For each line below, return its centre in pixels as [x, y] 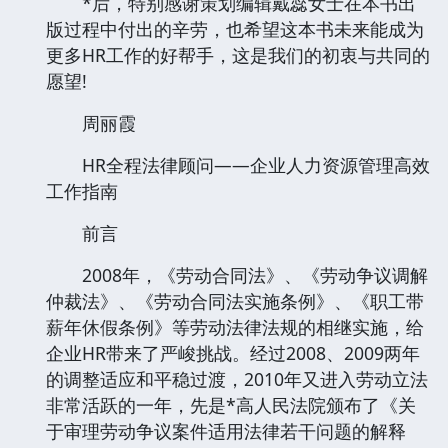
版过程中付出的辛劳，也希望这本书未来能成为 [235, 28]
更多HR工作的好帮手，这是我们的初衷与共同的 [238, 54]
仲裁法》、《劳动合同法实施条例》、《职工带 [235, 300]
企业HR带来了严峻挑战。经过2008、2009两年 [233, 352]
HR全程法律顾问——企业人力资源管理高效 [238, 164]
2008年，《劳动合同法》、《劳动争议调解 [237, 274]
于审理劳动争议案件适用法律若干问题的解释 [226, 430]
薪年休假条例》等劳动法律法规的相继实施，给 [235, 326]
